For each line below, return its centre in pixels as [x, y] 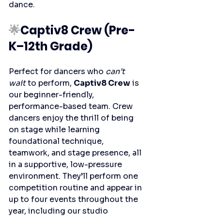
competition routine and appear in [76, 188]
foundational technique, [57, 141]
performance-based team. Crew [72, 107]
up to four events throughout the [74, 200]
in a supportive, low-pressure [66, 165]
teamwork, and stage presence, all [76, 153]
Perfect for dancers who [57, 72]
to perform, [50, 83]
